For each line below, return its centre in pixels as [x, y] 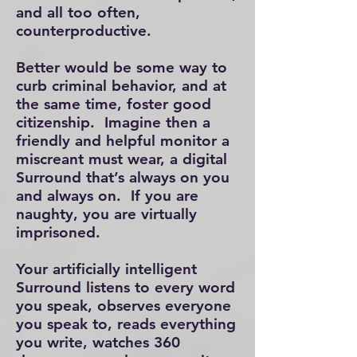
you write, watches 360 [98, 342]
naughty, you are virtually [106, 214]
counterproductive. [86, 31]
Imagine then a [157, 122]
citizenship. [58, 122]
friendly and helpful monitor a [123, 141]
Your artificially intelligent [106, 269]
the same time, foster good [114, 104]
